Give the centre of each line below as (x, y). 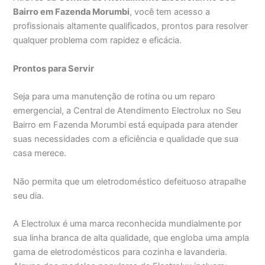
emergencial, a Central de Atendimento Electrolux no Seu (127, 111)
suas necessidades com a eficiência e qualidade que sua (126, 139)
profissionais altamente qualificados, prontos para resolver (131, 26)
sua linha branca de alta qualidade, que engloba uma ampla (131, 237)
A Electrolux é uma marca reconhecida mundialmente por (127, 223)
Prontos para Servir (54, 68)
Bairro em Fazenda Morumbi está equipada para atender (126, 125)
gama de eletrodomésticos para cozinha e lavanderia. (120, 252)
